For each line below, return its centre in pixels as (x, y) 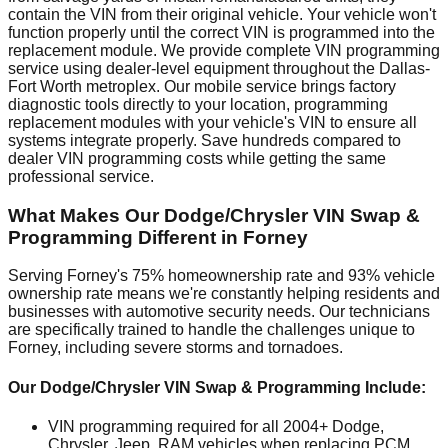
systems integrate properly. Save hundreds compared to (204, 140)
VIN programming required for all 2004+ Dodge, (216, 426)
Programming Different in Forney (158, 237)
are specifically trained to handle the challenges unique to (211, 330)
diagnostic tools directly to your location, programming (198, 104)
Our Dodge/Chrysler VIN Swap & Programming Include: (217, 387)
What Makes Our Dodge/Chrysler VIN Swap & (214, 215)
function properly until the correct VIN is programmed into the (221, 32)
